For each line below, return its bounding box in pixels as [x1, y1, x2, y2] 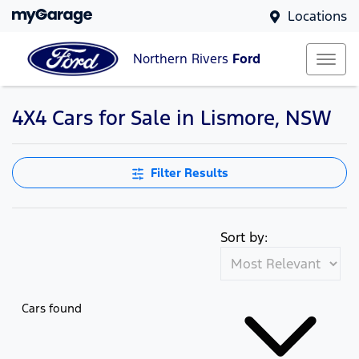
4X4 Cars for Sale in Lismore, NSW [12, 105, 332, 131]
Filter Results [150, 165, 228, 180]
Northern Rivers [133, 50, 232, 68]
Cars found [22, 300, 82, 316]
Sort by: [220, 228, 268, 246]
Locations [288, 7, 347, 25]
